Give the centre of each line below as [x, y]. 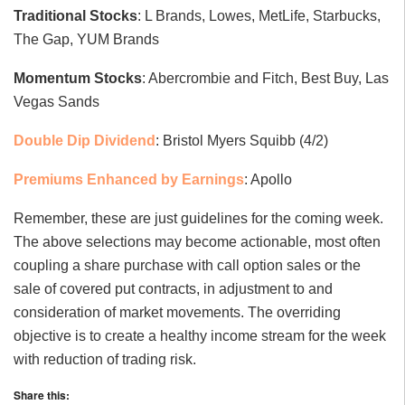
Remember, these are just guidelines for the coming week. [198, 219]
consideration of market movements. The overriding [177, 313]
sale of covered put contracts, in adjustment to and [173, 289]
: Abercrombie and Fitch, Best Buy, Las [265, 79]
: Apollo [268, 180]
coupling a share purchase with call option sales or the [187, 266]
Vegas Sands [57, 102]
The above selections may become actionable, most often [197, 242]
